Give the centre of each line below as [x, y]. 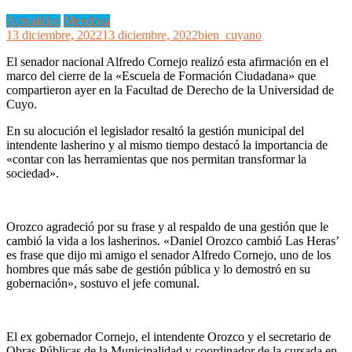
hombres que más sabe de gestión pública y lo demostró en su [158, 269]
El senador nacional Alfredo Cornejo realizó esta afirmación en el [167, 61]
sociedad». [33, 173]
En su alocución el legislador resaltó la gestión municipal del [155, 130]
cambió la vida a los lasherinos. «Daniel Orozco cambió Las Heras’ [172, 240]
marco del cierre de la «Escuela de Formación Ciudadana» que [161, 75]
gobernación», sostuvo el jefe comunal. [103, 283]
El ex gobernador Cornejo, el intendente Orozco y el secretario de [169, 336]
